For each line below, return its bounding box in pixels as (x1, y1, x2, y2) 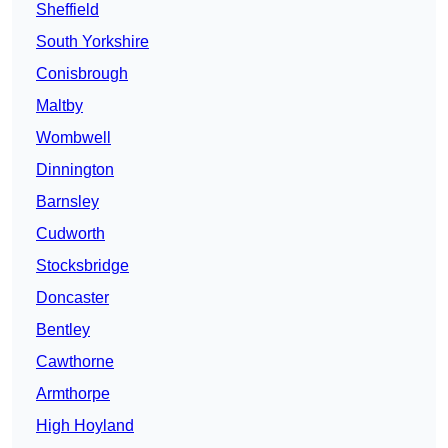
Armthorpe (36, 385, 110, 403)
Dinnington (36, 161, 114, 179)
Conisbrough (36, 65, 128, 83)
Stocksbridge (36, 257, 129, 275)
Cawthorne (36, 353, 114, 371)
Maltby (36, 97, 83, 115)
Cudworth (36, 225, 105, 243)
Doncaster (36, 289, 109, 307)
